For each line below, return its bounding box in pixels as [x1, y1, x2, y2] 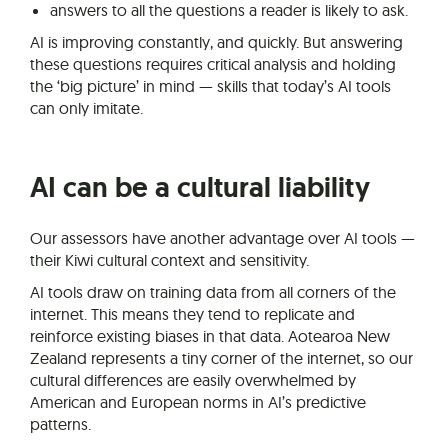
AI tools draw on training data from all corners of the [30, 281, 396, 302]
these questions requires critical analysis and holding [30, 53, 396, 74]
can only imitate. [30, 97, 143, 118]
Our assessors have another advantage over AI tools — [30, 227, 415, 248]
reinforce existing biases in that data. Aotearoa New [30, 325, 390, 346]
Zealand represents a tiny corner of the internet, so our [30, 347, 413, 368]
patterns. [30, 413, 91, 434]
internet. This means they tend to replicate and [30, 303, 355, 324]
